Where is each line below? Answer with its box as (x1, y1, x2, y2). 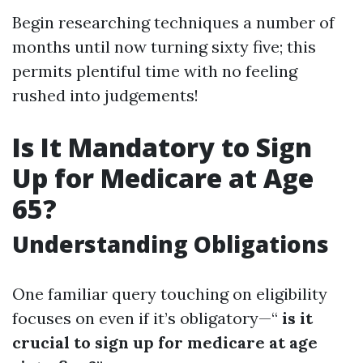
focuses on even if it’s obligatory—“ (12, 308, 278, 328)
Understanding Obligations (12, 228, 329, 259)
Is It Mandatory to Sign (12, 130, 312, 164)
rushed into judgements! (12, 85, 199, 105)
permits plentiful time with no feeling (12, 61, 297, 81)
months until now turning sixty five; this (12, 36, 316, 57)
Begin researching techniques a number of (12, 12, 335, 32)
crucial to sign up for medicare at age (12, 332, 318, 352)
